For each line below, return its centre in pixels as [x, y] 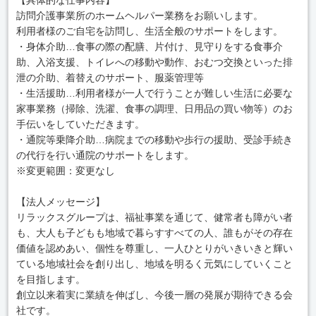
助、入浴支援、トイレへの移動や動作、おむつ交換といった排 [154, 62]
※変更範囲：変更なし [65, 170]
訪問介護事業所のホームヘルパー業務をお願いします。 [139, 15]
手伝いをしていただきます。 [80, 124]
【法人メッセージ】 [60, 201]
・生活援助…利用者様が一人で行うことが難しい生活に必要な [154, 93]
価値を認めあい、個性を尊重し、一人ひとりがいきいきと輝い [154, 248]
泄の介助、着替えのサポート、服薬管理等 [110, 77]
